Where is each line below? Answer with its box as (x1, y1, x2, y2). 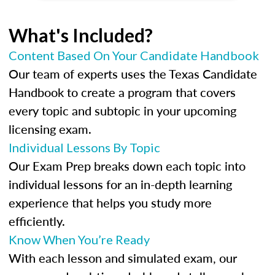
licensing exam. (9, 120, 91, 137)
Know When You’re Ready (9, 232, 150, 247)
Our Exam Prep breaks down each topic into (9, 157, 246, 174)
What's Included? (9, 24, 153, 46)
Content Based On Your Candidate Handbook (9, 48, 259, 63)
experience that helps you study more (9, 194, 212, 211)
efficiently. (9, 212, 65, 230)
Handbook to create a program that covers (9, 83, 236, 101)
